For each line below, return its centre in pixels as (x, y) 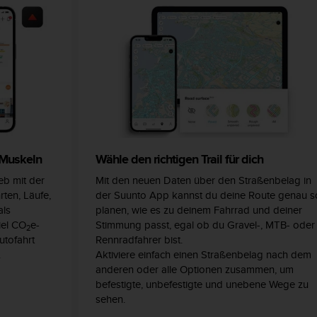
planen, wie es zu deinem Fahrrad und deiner (199, 210)
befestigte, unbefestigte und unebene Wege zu (202, 284)
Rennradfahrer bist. (139, 240)
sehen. (110, 299)
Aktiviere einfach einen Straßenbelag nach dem (203, 255)
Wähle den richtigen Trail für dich (179, 160)
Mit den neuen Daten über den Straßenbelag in (203, 180)
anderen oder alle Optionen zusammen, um (195, 270)
